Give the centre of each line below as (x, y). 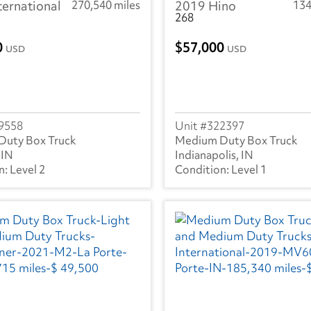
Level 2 (27, 170)
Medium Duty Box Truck (236, 141)
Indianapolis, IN (214, 155)
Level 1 (249, 170)
